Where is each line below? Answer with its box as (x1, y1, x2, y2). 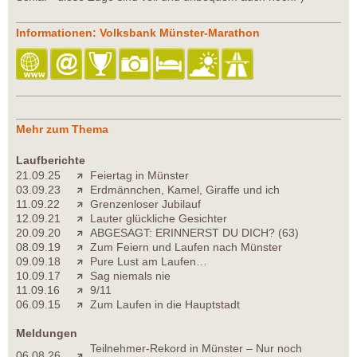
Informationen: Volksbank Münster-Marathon (16, 26, 260, 40)
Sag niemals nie (90, 269, 171, 283)
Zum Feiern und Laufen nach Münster (90, 241, 282, 254)
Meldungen (16, 327, 77, 340)
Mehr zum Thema (16, 123, 108, 136)
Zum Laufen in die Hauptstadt (90, 298, 240, 312)
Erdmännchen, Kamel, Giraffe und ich (90, 183, 280, 197)
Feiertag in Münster (90, 169, 189, 182)
